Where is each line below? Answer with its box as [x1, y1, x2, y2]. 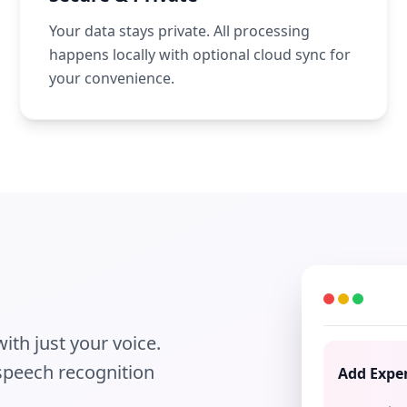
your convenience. [49, 68, 175, 88]
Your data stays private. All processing [49, 21, 311, 41]
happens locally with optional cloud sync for [49, 45, 352, 65]
